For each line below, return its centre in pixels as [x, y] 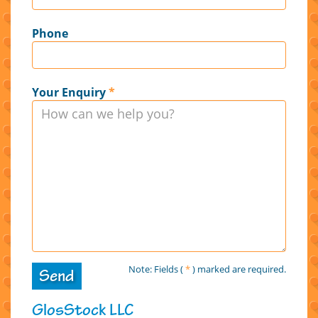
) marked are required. [239, 269]
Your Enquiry [69, 92]
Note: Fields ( [156, 269]
